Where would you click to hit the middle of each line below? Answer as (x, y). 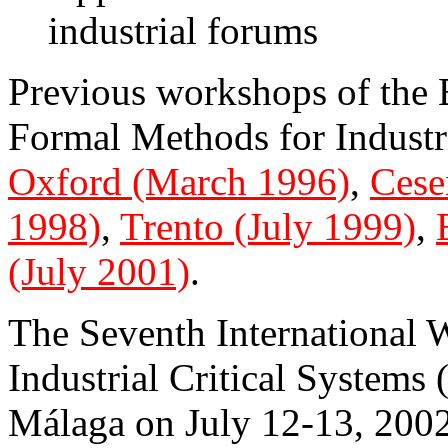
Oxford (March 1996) (179, 182)
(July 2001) (99, 272)
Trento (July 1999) (268, 227)
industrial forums (183, 31)
